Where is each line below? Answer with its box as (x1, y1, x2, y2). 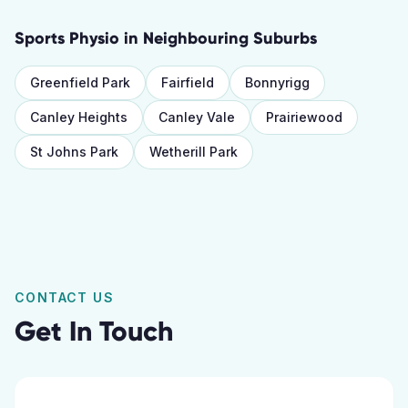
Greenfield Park (30, 75, 130, 90)
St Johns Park (30, 144, 118, 159)
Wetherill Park (149, 144, 238, 159)
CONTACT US (15, 290, 114, 305)
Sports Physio (15, 28, 119, 48)
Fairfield (161, 75, 214, 90)
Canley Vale (158, 109, 235, 125)
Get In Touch (15, 314, 173, 348)
